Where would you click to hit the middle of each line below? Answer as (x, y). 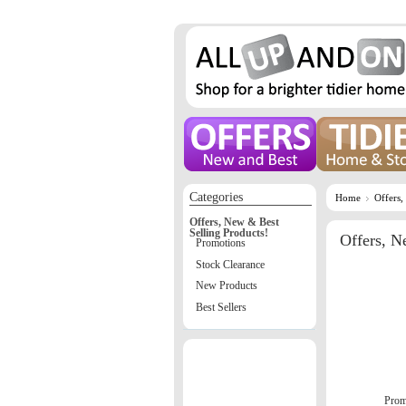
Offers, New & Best (234, 222)
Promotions (221, 243)
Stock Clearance (230, 264)
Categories (216, 197)
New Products (227, 286)
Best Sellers (221, 307)
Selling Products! (229, 233)
